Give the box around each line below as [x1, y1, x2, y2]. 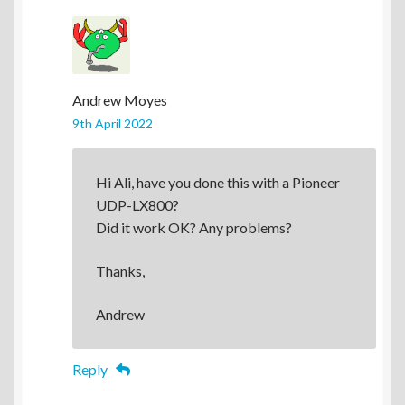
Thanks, [95, 262, 145, 280]
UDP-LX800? [95, 196, 179, 214]
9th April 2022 [72, 115, 153, 131]
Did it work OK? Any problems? [95, 219, 292, 237]
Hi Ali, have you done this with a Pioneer [95, 174, 340, 192]
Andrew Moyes [72, 90, 167, 108]
